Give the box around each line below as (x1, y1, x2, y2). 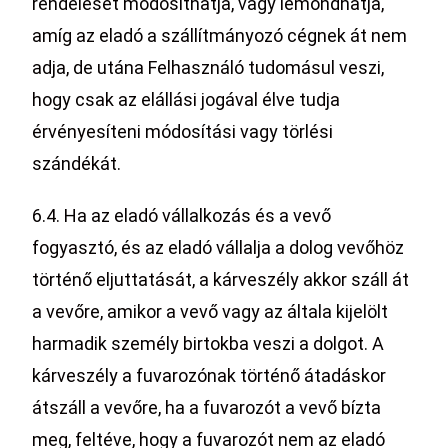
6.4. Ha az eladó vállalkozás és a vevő (32, 205, 332, 226)
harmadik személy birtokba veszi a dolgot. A (32, 333, 385, 354)
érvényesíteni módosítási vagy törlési (32, 121, 334, 142)
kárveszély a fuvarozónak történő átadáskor (32, 365, 387, 386)
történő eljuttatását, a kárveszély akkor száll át (32, 269, 410, 290)
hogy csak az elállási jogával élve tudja (32, 89, 341, 110)
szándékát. (32, 153, 122, 174)
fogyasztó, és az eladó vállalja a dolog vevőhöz (32, 237, 405, 258)
